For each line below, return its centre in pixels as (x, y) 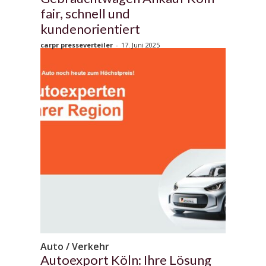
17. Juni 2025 (140, 45)
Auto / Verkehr (75, 246)
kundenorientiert (90, 28)
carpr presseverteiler (77, 45)
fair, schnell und (85, 13)
